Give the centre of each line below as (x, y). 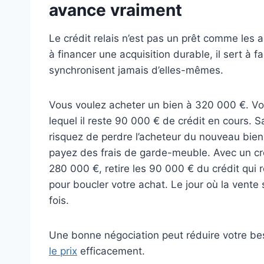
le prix (63, 251)
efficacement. (111, 251)
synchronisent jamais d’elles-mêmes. (136, 70)
